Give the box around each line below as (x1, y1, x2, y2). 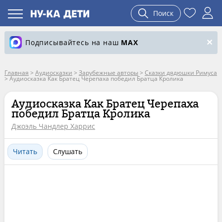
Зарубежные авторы (78, 68, 138, 77)
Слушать (53, 147, 82, 156)
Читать (12, 147, 37, 156)
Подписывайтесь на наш (25, 38, 121, 47)
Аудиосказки (35, 68, 72, 77)
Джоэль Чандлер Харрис (11, 121, 95, 131)
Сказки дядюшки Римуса (144, 68, 217, 77)
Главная (4, 68, 29, 77)
